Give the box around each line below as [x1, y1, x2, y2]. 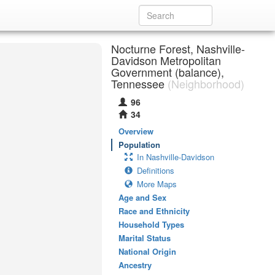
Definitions [137, 165, 174, 176]
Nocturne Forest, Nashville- [111, 41, 245, 56]
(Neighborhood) [165, 76, 244, 91]
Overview [118, 125, 153, 137]
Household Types [118, 219, 184, 230]
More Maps [137, 178, 177, 190]
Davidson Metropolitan [111, 52, 221, 68]
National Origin [118, 246, 176, 257]
